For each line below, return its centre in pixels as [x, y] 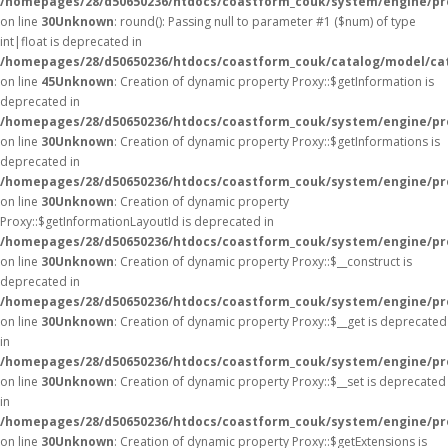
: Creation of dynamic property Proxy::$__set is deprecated [280, 381]
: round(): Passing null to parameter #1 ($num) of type [265, 21]
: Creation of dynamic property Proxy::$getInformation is [274, 81]
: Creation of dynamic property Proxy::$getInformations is [277, 141]
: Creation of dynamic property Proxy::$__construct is [263, 261]
